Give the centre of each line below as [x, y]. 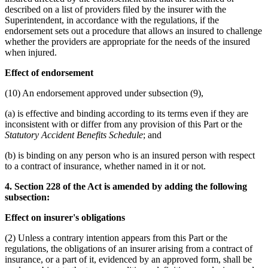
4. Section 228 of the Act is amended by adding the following [126, 186]
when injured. [31, 52]
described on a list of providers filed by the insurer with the [115, 9]
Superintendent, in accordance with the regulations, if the [112, 20]
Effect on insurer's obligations [65, 217]
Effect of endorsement [49, 72]
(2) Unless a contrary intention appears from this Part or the [116, 237]
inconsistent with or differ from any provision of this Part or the [124, 124]
